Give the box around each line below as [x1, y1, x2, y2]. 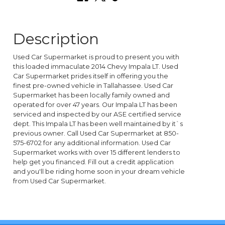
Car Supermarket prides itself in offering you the [13, 72, 169, 80]
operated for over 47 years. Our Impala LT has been [13, 101, 178, 109]
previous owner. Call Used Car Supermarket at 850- [13, 130, 179, 138]
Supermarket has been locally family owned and [13, 91, 170, 99]
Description [13, 30, 99, 49]
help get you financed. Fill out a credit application [13, 158, 174, 166]
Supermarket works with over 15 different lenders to [13, 149, 181, 157]
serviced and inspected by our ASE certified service [13, 110, 182, 119]
